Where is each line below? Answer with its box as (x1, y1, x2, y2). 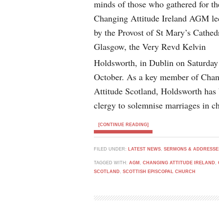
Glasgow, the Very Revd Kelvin (94, 41, 206, 52)
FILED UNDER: (94, 147, 128, 152)
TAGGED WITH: (94, 160, 129, 165)
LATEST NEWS (128, 147, 161, 152)
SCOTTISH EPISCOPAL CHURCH (123, 169, 196, 174)
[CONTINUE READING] (98, 122, 149, 127)
